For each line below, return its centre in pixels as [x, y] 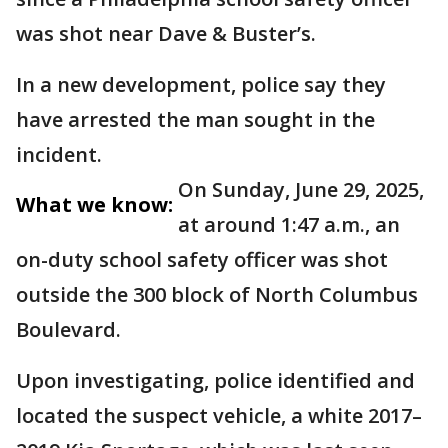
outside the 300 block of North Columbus [217, 294]
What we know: [94, 204]
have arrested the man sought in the [195, 119]
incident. [61, 154]
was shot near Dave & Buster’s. [168, 33]
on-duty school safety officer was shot [202, 259]
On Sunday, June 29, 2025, [301, 189]
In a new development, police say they [201, 84]
